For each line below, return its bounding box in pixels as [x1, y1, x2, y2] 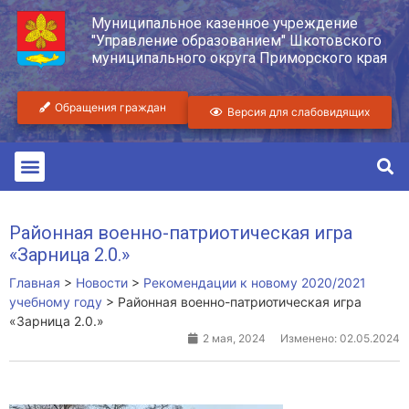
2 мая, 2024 [203, 330, 266, 345]
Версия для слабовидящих [227, 104, 370, 119]
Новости [76, 274, 128, 290]
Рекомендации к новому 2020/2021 [143, 274, 366, 290]
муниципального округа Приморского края [90, 49, 387, 68]
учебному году [9, 293, 102, 309]
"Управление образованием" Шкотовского [90, 32, 382, 50]
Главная [9, 274, 60, 290]
